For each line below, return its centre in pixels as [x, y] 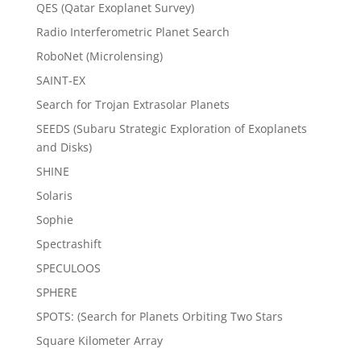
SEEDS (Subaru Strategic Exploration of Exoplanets [171, 128]
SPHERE [56, 292]
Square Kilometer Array [99, 340]
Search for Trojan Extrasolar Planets [133, 104]
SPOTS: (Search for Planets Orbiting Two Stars [159, 316]
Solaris [54, 195]
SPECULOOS [68, 268]
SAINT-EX [60, 80]
